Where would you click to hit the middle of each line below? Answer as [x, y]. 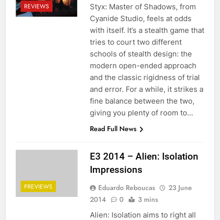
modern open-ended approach [143, 65]
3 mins [148, 199]
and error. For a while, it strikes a [146, 89]
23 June [180, 187]
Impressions [116, 169]
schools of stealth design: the [141, 54]
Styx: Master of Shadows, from [143, 6]
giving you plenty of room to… [141, 112]
